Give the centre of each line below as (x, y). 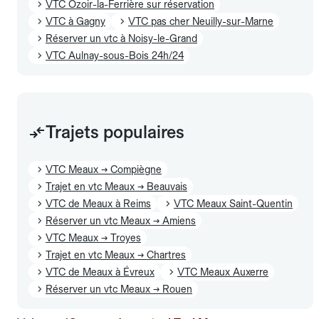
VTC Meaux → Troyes (93, 238)
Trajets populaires (115, 132)
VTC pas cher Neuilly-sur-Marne (201, 22)
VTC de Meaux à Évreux (100, 272)
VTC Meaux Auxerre (223, 272)
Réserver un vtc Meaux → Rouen (119, 289)
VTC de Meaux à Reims (98, 204)
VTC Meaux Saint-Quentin (233, 204)
